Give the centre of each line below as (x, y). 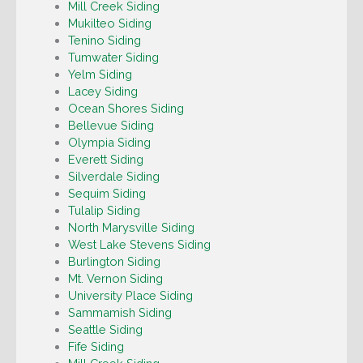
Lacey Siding (102, 92)
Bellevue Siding (111, 126)
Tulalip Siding (104, 211)
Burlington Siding (114, 262)
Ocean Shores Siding (126, 109)
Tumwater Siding (113, 58)
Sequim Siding (107, 194)
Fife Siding (96, 347)
